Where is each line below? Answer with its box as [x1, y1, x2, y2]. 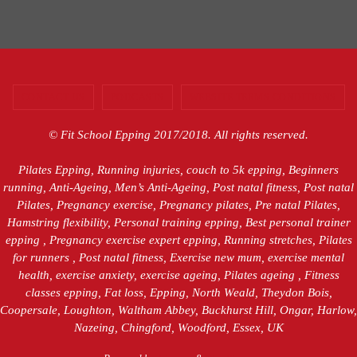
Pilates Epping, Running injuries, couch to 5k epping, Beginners [18, 163, 339, 176]
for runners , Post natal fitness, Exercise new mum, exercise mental [13, 250, 344, 264]
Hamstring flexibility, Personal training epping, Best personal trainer [6, 215, 351, 229]
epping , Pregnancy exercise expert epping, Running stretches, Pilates [5, 233, 352, 246]
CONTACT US [21, 91, 85, 103]
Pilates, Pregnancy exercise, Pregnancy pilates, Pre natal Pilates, [17, 198, 340, 211]
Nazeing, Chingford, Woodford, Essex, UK [73, 320, 284, 334]
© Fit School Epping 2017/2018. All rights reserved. [49, 127, 308, 141]
